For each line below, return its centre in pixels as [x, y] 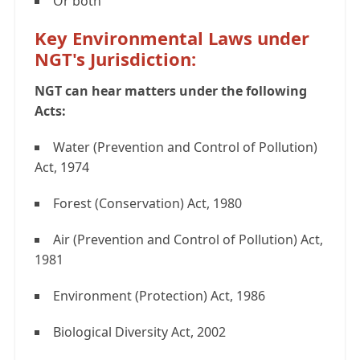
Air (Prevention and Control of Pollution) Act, [188, 240]
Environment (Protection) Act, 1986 [159, 296]
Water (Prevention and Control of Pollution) [185, 147]
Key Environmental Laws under [172, 38]
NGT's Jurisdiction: [115, 59]
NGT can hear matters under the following [171, 91]
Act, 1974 [62, 168]
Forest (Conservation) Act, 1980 [147, 204]
